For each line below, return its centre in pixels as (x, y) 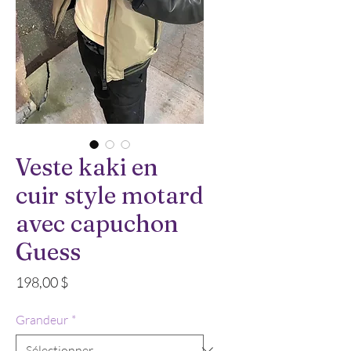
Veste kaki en (87, 168)
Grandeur (42, 320)
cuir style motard (110, 196)
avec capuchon (97, 224)
